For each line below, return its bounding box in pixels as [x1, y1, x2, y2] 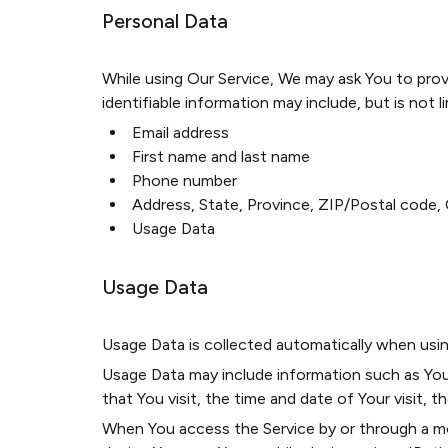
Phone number [132, 171, 237, 190]
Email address [132, 123, 229, 142]
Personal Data [102, 9, 228, 33]
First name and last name [132, 147, 310, 166]
